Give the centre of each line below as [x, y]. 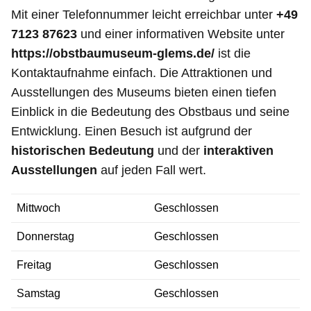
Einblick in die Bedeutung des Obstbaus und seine [150, 112]
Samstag [39, 294]
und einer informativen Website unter [181, 34]
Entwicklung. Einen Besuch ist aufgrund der [132, 132]
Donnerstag [45, 237]
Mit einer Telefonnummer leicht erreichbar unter [144, 15]
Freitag [34, 265]
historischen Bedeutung [83, 151]
